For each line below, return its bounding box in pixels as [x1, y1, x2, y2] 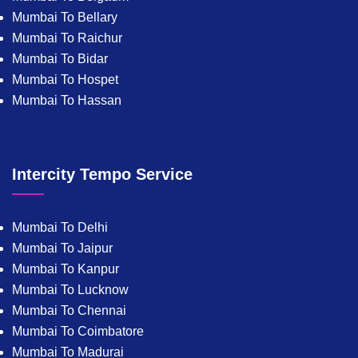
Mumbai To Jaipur [12, 241, 113, 256]
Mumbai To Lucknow [12, 283, 129, 297]
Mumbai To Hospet [12, 73, 118, 87]
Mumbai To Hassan [12, 93, 121, 108]
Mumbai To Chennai [12, 304, 126, 318]
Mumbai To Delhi [12, 221, 108, 235]
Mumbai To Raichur [12, 31, 122, 46]
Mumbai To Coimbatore [12, 324, 144, 339]
